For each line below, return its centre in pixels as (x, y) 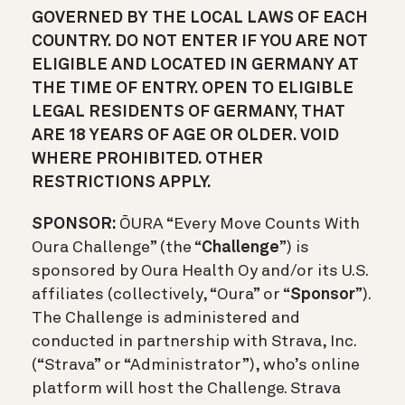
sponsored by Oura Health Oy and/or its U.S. (200, 271)
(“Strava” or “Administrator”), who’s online (196, 365)
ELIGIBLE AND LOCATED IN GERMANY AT (195, 65)
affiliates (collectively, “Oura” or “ (161, 294)
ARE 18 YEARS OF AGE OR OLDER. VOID (185, 135)
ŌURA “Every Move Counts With (238, 224)
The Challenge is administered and (166, 318)
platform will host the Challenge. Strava (186, 388)
